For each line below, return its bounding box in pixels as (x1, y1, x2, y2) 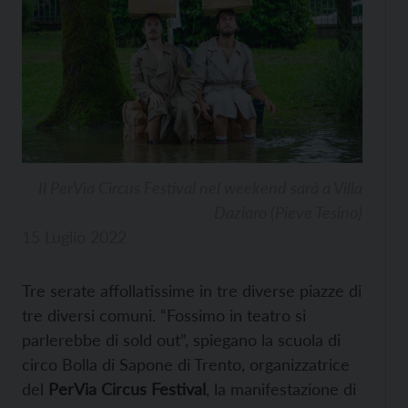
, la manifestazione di (206, 379, 356, 400)
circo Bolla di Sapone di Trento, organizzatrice (22, 354, 350, 375)
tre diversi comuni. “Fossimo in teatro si (22, 305, 306, 326)
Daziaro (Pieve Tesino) (214, 202, 362, 223)
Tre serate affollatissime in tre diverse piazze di (22, 280, 362, 301)
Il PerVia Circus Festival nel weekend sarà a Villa (38, 178, 362, 199)
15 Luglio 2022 (22, 227, 127, 248)
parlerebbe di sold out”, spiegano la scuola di (22, 330, 341, 351)
